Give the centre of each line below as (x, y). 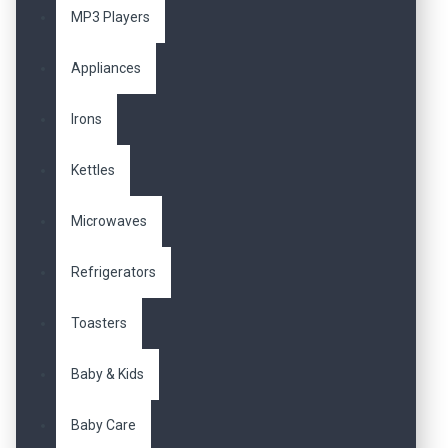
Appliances (106, 68)
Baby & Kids (107, 374)
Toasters (99, 323)
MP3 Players (110, 17)
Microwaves (109, 221)
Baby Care (103, 425)
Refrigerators (113, 272)
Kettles (93, 170)
